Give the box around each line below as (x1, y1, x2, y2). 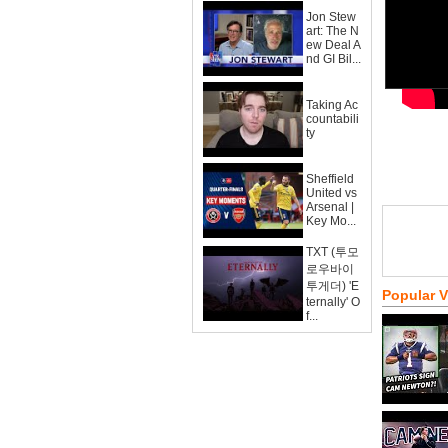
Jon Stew (306, 10, 356, 24)
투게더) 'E (306, 279, 359, 293)
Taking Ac (306, 98, 358, 112)
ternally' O (306, 295, 360, 309)
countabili (306, 112, 359, 126)
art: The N (306, 24, 359, 38)
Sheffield (306, 172, 354, 186)
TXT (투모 (306, 245, 359, 259)
